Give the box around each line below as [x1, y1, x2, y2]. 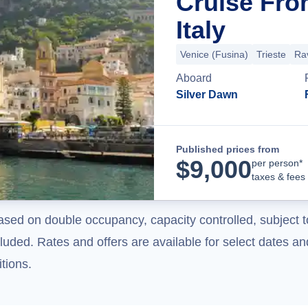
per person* [252, 157, 302, 168]
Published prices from [176, 144, 279, 155]
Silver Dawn [176, 89, 238, 100]
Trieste [256, 49, 286, 60]
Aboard [176, 72, 212, 84]
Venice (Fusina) [180, 49, 248, 60]
